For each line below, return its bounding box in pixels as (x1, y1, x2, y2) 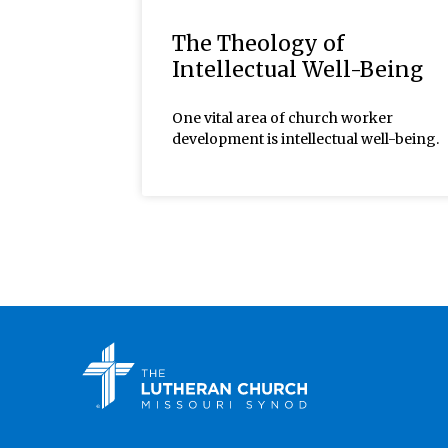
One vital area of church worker (172, 108, 393, 127)
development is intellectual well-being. (172, 129, 439, 148)
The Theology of (172, 29, 344, 57)
